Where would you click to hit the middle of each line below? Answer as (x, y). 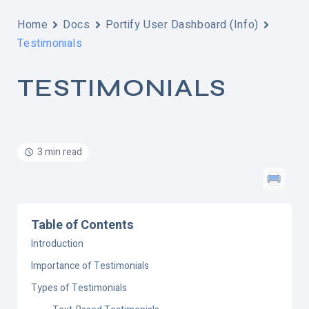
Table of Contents (82, 225)
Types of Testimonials (79, 288)
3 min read (60, 152)
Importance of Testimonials (90, 266)
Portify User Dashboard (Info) (182, 24)
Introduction (57, 243)
